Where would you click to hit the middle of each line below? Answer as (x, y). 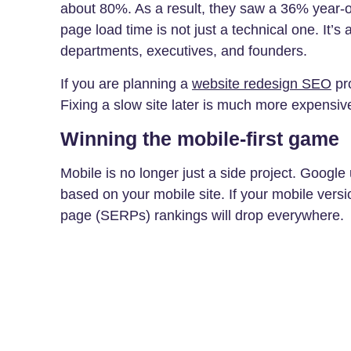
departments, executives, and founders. (186, 51)
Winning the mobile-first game (200, 138)
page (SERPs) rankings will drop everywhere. (202, 215)
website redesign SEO (262, 83)
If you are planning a (126, 83)
